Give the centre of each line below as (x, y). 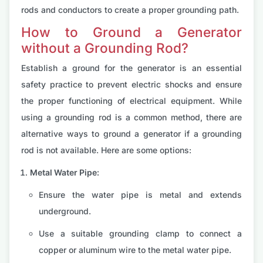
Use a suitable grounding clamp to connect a (140, 234)
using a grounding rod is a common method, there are (131, 117)
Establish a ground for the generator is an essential (131, 68)
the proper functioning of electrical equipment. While (131, 101)
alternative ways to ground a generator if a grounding (131, 134)
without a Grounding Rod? (105, 48)
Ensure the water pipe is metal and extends (140, 195)
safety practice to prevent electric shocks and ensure (131, 85)
